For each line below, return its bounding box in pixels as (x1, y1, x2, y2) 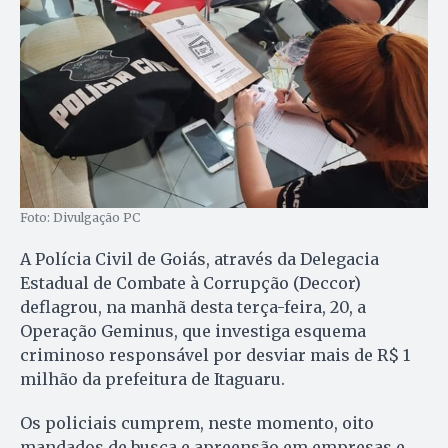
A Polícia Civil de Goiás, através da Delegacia (20, 248, 379, 269)
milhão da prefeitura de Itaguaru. (20, 368, 285, 389)
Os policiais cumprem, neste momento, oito (20, 412, 374, 433)
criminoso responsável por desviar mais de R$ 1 (20, 344, 410, 365)
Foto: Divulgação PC (20, 209, 140, 225)
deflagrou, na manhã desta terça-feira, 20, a (20, 296, 366, 317)
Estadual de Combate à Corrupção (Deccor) (20, 272, 361, 293)
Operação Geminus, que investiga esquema (20, 320, 366, 341)
